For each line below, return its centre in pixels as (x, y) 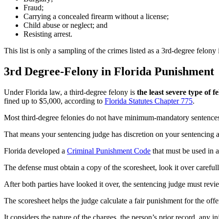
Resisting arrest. (48, 34)
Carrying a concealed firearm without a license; (96, 17)
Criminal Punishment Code (109, 151)
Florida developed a (35, 151)
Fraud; (33, 8)
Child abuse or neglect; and (66, 25)
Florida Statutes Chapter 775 (149, 101)
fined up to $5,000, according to (54, 101)
